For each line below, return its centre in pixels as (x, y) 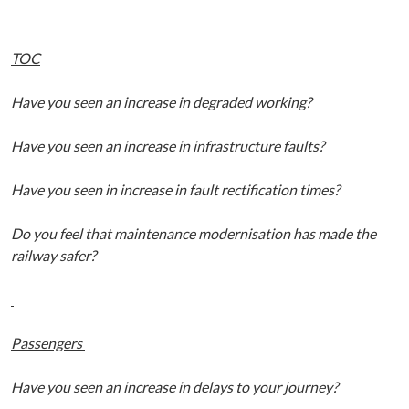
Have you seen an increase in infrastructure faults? (168, 146)
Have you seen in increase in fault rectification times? (175, 190)
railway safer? (53, 256)
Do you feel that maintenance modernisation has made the (194, 234)
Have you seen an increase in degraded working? (161, 102)
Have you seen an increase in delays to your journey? (174, 387)
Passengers (48, 343)
